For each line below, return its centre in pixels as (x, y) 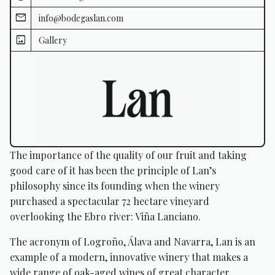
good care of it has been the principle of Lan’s (113, 171)
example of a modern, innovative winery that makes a (129, 257)
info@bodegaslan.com (81, 18)
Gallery (53, 40)
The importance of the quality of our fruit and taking (128, 155)
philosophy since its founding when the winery (115, 186)
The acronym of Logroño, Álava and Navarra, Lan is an (133, 242)
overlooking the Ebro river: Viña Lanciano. (105, 217)
